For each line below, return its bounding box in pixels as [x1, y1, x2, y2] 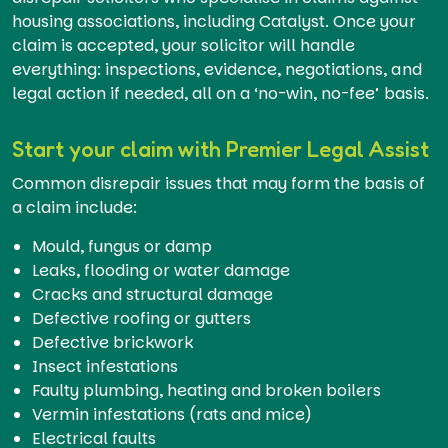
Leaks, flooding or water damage [32, 258, 291, 282]
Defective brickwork [32, 330, 194, 354]
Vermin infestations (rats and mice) [32, 402, 313, 426]
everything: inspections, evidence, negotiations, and [12, 57, 422, 81]
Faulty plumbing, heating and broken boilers [32, 378, 382, 402]
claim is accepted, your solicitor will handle [12, 33, 356, 57]
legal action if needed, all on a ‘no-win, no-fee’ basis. [12, 81, 429, 105]
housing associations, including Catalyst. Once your [12, 9, 416, 33]
